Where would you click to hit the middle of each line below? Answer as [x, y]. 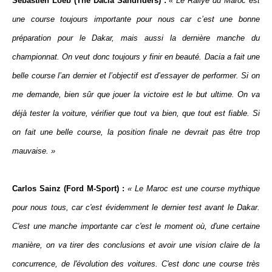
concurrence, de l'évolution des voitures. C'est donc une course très [136, 264]
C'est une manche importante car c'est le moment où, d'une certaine [136, 226]
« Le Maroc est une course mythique [192, 189]
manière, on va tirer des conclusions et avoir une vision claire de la [136, 245]
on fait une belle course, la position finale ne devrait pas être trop [136, 132]
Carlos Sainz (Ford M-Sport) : [68, 189]
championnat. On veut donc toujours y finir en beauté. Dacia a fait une [136, 57]
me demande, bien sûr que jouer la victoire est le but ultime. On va [136, 94]
